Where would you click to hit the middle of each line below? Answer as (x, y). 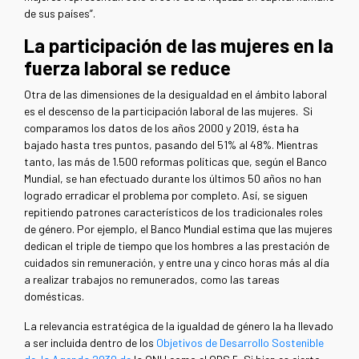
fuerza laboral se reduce (127, 67)
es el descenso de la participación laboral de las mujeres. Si (168, 111)
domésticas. (55, 296)
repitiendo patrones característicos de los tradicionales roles (173, 212)
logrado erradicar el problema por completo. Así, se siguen (166, 195)
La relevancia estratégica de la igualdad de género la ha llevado (179, 325)
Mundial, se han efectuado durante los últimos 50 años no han (173, 178)
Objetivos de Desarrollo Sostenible (240, 342)
